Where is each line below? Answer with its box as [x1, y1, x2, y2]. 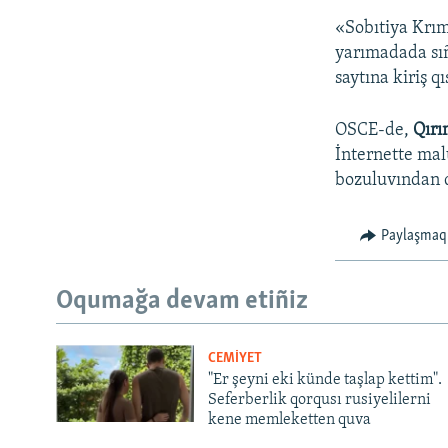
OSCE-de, [335, 120, 414, 140]
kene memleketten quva [207, 411, 371, 428]
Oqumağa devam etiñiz [56, 288, 308, 316]
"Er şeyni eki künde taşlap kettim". [207, 371, 442, 388]
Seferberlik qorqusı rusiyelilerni [207, 391, 431, 408]
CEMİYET [207, 350, 262, 366]
